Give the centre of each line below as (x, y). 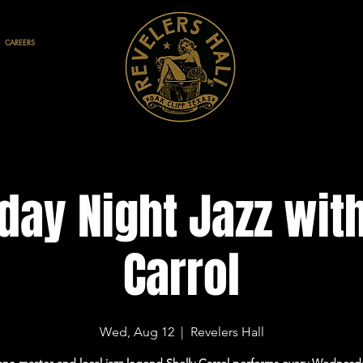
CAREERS (20, 42)
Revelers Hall (227, 332)
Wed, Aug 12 (137, 332)
